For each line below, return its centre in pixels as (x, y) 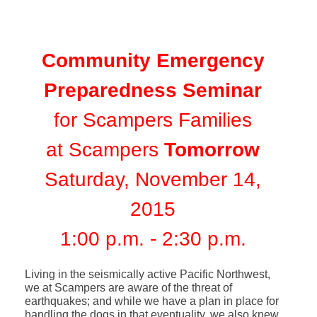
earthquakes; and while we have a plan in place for (151, 301)
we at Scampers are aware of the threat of (128, 287)
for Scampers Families (153, 120)
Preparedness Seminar (153, 90)
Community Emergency (153, 60)
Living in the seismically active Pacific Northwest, (147, 274)
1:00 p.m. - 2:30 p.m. (153, 238)
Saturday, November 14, (153, 179)
